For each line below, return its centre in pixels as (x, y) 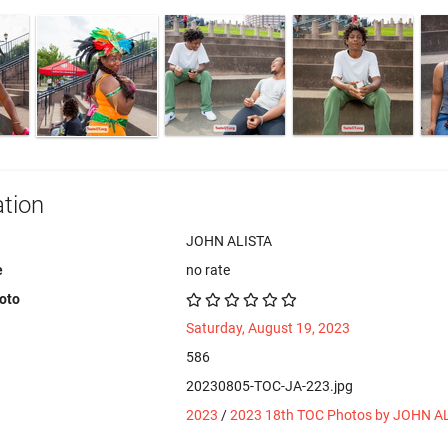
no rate (208, 270)
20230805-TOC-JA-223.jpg (270, 386)
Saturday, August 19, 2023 (268, 328)
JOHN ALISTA (229, 241)
